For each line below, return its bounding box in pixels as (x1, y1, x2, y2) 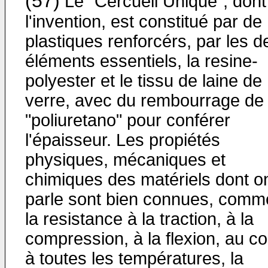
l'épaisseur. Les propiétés (25, 130, 220, 150)
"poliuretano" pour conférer (25, 111, 230, 130)
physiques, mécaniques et (25, 150, 226, 169)
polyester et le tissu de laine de (25, 71, 262, 90)
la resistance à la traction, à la (25, 209, 254, 229)
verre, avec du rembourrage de (25, 91, 264, 110)
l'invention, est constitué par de (25, 12, 262, 31)
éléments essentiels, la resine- (25, 51, 258, 71)
